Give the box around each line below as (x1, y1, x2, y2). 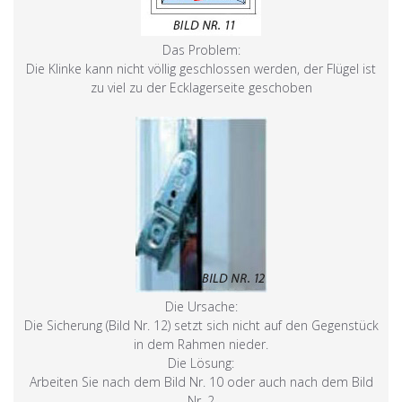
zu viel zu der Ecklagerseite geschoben (90, 78, 312, 96)
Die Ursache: (164, 297, 238, 315)
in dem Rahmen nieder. (134, 335, 268, 353)
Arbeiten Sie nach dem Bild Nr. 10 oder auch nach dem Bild (29, 372, 373, 390)
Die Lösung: (168, 354, 234, 371)
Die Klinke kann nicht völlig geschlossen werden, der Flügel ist (26, 59, 376, 77)
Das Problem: (162, 40, 240, 58)
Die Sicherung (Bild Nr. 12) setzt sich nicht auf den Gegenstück (23, 316, 379, 334)
